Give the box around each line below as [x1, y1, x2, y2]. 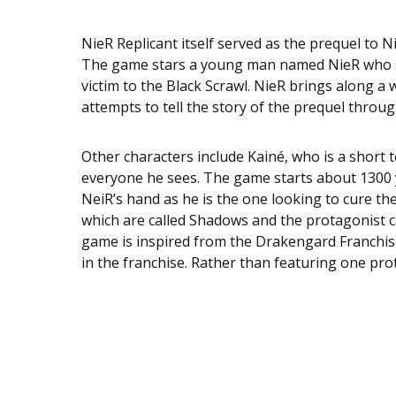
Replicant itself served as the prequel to [113, 34, 382, 53]
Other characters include [81, 147, 247, 166]
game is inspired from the [81, 232, 255, 251]
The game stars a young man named [81, 55, 328, 74]
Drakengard [255, 232, 336, 251]
